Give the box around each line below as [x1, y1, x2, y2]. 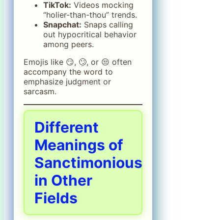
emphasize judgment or [24, 76, 111, 86]
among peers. [43, 39, 94, 49]
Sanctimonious [34, 153, 142, 171]
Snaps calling [82, 19, 133, 29]
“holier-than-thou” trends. [43, 9, 137, 20]
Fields [34, 189, 78, 207]
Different [34, 118, 99, 136]
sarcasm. [24, 86, 56, 96]
